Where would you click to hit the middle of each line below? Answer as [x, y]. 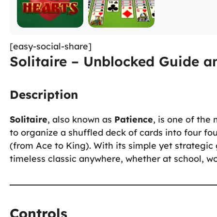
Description [44, 94]
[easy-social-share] [51, 46]
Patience [134, 119]
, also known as [81, 119]
